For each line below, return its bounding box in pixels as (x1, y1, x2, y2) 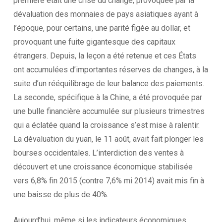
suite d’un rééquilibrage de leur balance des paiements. (13, 79, 204, 88)
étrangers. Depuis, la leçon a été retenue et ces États (13, 51, 196, 60)
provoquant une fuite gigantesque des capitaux (13, 37, 175, 47)
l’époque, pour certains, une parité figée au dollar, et (13, 23, 190, 33)
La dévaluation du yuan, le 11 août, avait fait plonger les (13, 134, 204, 144)
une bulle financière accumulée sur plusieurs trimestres (13, 107, 205, 116)
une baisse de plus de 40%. (13, 190, 109, 199)
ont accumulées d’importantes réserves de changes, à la (13, 65, 208, 74)
